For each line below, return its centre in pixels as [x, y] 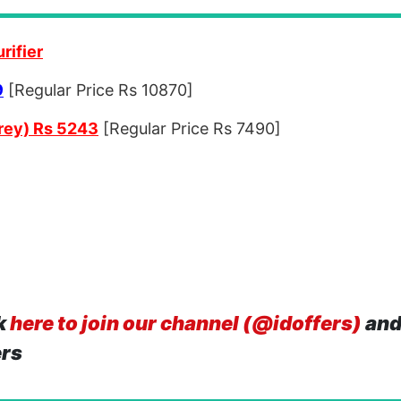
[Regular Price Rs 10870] [98, 90]
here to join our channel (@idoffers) [186, 323]
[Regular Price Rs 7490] [190, 128]
